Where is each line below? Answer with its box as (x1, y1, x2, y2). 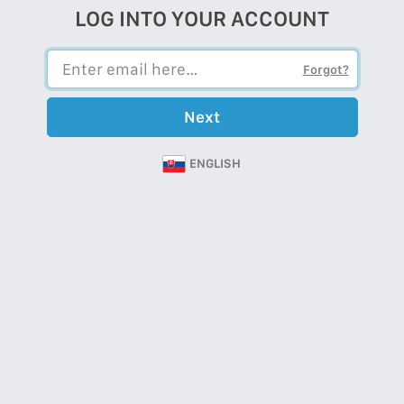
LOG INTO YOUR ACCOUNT (75, 5, 329, 32)
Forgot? (302, 61, 349, 77)
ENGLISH (188, 155, 241, 170)
